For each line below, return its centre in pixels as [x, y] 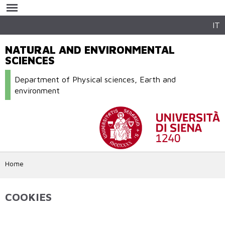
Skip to [93, 5]
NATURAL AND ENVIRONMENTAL [90, 50]
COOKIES [28, 197]
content [94, 23]
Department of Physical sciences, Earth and [95, 79]
